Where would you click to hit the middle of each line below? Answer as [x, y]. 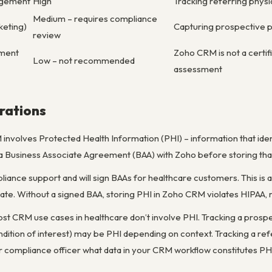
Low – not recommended [84, 60]
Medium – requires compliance [95, 18]
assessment [198, 69]
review [47, 35]
